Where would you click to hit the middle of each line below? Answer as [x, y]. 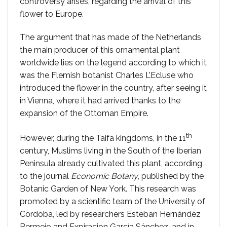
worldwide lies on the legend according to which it [113, 63]
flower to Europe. [52, 14]
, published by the [171, 176]
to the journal [45, 176]
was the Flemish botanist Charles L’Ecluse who [107, 75]
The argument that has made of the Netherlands [110, 37]
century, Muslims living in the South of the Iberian [110, 151]
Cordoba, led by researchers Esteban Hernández [110, 214]
